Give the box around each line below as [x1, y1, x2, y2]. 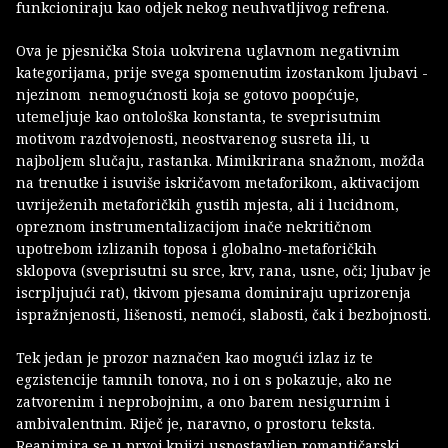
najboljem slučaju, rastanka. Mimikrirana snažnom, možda [16, 150, 425, 170]
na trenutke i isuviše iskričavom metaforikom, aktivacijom [16, 172, 420, 192]
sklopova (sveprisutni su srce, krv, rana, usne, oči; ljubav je [16, 260, 431, 280]
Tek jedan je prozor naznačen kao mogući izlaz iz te [16, 347, 373, 367]
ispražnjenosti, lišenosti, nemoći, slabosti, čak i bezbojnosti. [16, 304, 431, 324]
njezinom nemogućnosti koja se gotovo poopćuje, [16, 84, 359, 104]
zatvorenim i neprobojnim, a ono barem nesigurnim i [16, 391, 390, 411]
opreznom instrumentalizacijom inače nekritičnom [16, 216, 372, 236]
